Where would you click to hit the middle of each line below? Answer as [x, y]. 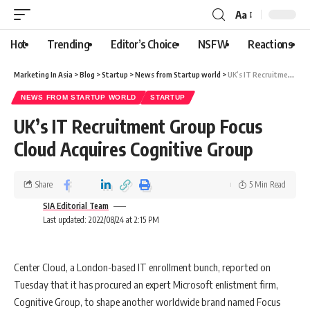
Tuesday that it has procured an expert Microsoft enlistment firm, [146, 284]
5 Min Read [267, 184]
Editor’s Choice [144, 44]
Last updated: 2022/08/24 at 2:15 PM [101, 220]
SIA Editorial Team [76, 206]
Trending [69, 44]
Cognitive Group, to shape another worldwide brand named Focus [147, 302]
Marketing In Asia [43, 74]
